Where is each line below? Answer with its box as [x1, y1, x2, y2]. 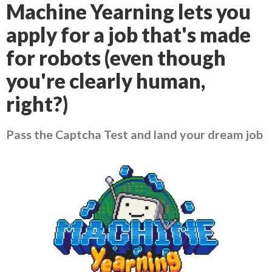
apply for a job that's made [6, 22, 251, 47]
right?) [6, 92, 68, 116]
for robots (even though [6, 46, 226, 70]
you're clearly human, [6, 69, 205, 93]
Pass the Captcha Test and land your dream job [6, 127, 263, 141]
